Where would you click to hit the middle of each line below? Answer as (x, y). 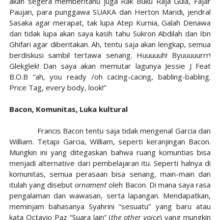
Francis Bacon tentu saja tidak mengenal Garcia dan (110, 131)
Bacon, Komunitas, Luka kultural (68, 109)
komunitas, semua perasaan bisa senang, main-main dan (110, 174)
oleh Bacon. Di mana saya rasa (159, 185)
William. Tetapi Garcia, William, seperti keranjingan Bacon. (110, 141)
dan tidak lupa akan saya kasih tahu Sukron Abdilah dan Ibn (110, 33)
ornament (91, 185)
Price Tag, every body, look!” (57, 87)
